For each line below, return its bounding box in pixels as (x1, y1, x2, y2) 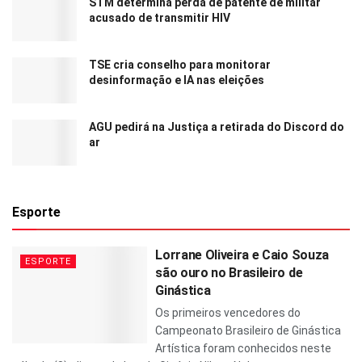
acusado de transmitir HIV (89, 11, 230, 24)
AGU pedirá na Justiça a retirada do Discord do (89, 120, 344, 134)
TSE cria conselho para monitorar (89, 58, 271, 72)
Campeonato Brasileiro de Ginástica (155, 324, 342, 338)
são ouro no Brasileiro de (155, 265, 303, 281)
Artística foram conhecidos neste (155, 342, 332, 356)
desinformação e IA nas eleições (89, 74, 264, 87)
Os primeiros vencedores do (155, 306, 301, 320)
